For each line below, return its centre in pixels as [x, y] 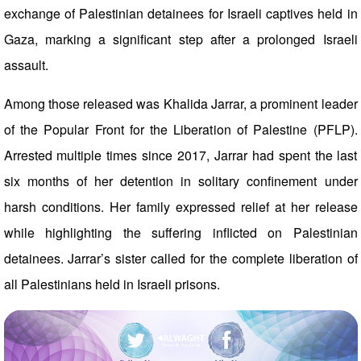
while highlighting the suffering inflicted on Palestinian [180, 232]
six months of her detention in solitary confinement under [180, 181]
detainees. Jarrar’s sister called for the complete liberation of [180, 258]
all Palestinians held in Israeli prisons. [112, 284]
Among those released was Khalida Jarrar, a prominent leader [180, 104]
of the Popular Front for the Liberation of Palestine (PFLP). [180, 129]
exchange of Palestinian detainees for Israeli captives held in [180, 13]
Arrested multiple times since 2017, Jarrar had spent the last [180, 155]
